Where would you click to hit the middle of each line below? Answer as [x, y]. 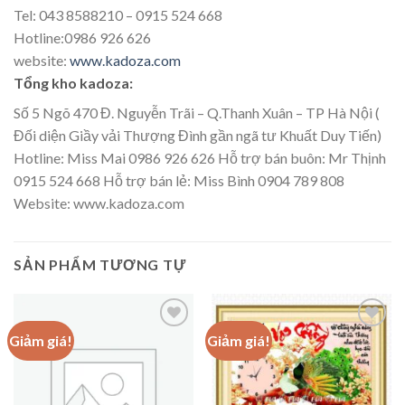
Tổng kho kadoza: [73, 83]
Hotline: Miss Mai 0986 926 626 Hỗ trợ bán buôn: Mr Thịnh [200, 158]
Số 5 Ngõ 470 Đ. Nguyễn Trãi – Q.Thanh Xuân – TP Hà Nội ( [197, 113]
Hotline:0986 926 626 [82, 38]
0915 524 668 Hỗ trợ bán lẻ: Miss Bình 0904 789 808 [179, 181]
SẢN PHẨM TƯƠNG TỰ [100, 265]
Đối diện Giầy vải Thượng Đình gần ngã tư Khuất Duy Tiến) [198, 136]
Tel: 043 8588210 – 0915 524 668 [118, 15]
